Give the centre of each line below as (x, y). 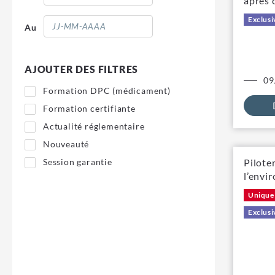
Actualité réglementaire (94, 126)
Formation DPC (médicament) (107, 91)
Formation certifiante (89, 108)
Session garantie (78, 162)
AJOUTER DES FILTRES (82, 69)
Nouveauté (66, 144)
